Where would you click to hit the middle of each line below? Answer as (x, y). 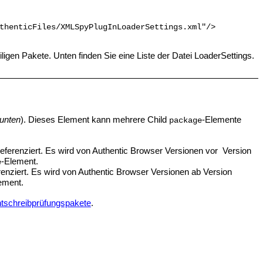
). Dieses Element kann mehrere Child (95, 119)
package (185, 120)
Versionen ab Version (190, 171)
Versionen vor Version (207, 150)
